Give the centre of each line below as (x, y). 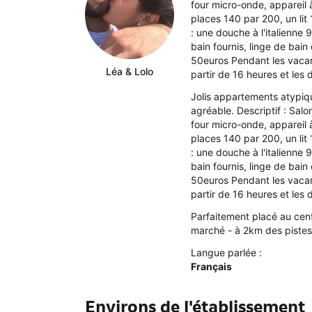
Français (211, 267)
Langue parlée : (226, 253)
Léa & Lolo (130, 72)
